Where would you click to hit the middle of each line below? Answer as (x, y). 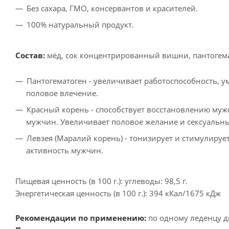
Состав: (31, 55)
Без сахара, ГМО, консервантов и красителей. (112, 8)
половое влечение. (62, 93)
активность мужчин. (65, 150)
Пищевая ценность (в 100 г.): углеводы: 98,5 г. (101, 181)
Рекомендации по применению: (81, 217)
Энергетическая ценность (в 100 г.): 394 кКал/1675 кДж (118, 193)
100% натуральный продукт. (80, 24)
